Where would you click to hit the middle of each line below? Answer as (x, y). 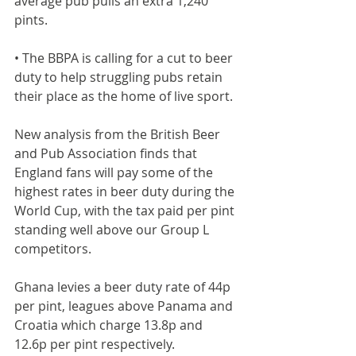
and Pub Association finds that (107, 153)
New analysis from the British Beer (119, 134)
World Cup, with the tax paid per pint (126, 211)
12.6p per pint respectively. (95, 344)
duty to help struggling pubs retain (120, 77)
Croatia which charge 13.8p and (110, 325)
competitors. (53, 249)
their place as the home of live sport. (124, 96)
